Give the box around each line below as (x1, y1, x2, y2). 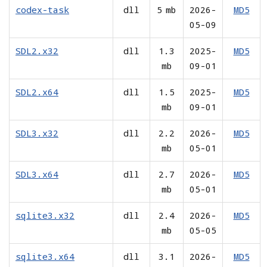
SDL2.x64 (15, 85, 58, 98)
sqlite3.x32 (15, 209, 74, 221)
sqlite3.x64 (15, 250, 74, 262)
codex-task (15, 3, 69, 15)
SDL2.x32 (15, 44, 58, 57)
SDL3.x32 (15, 126, 58, 139)
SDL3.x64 (15, 167, 58, 180)
